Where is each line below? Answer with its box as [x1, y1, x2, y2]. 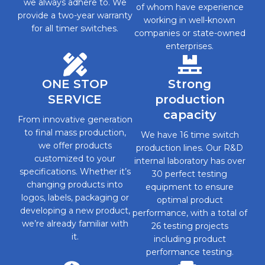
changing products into [27, 179, 124, 190]
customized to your [34, 153, 116, 164]
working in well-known [144, 14, 236, 25]
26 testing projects [151, 220, 228, 231]
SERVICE [48, 92, 102, 106]
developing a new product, [20, 205, 130, 216]
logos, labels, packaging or [21, 192, 129, 203]
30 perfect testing [152, 168, 228, 179]
